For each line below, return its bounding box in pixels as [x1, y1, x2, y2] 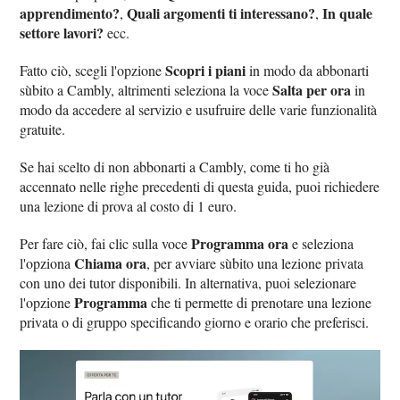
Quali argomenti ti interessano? [127, 2, 316, 23]
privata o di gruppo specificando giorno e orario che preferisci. [20, 312, 370, 331]
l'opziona [20, 253, 75, 272]
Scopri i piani [165, 59, 246, 80]
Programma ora [191, 232, 289, 254]
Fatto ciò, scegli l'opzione [20, 60, 166, 79]
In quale [322, 2, 373, 23]
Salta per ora [272, 79, 352, 100]
